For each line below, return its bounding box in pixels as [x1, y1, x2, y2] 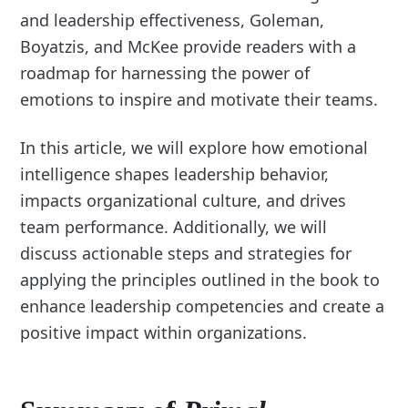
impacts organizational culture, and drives [20, 189, 347, 212]
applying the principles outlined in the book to [20, 269, 381, 291]
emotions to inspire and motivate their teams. [20, 88, 379, 111]
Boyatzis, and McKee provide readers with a [20, 36, 357, 58]
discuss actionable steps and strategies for [20, 242, 352, 265]
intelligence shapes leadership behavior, [20, 163, 330, 186]
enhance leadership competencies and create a [20, 295, 385, 318]
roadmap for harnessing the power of [20, 62, 311, 85]
